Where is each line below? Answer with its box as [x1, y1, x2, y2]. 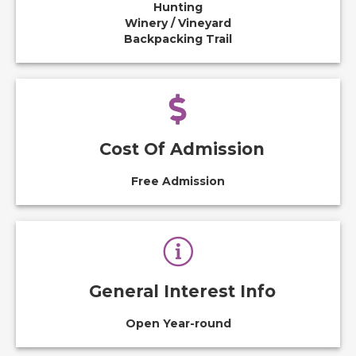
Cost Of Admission [99, 139, 265, 159]
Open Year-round [125, 316, 231, 331]
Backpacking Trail [124, 32, 232, 46]
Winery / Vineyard [125, 16, 231, 30]
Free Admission [131, 174, 225, 188]
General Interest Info [88, 281, 276, 301]
